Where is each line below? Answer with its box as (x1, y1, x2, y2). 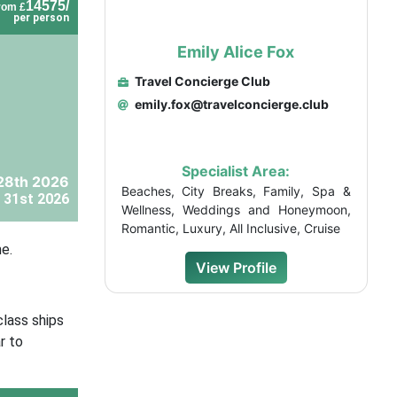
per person (12, 12, 69, 24)
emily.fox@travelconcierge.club (131, 97, 329, 112)
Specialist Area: (182, 162, 291, 180)
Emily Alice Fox (177, 43, 295, 61)
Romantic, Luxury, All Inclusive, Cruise (121, 221, 340, 236)
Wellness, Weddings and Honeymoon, (121, 202, 351, 217)
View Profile (195, 259, 276, 276)
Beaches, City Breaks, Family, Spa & (121, 183, 351, 198)
